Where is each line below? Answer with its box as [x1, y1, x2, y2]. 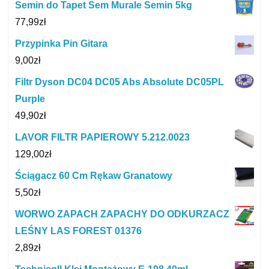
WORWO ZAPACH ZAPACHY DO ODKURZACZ [15, 208, 229, 219]
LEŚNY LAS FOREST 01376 [15, 225, 142, 236]
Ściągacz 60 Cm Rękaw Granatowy [15, 170, 172, 181]
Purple [15, 93, 45, 104]
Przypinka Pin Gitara [15, 38, 107, 49]
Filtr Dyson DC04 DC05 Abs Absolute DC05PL [15, 76, 224, 87]
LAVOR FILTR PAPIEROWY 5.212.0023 [15, 131, 190, 142]
